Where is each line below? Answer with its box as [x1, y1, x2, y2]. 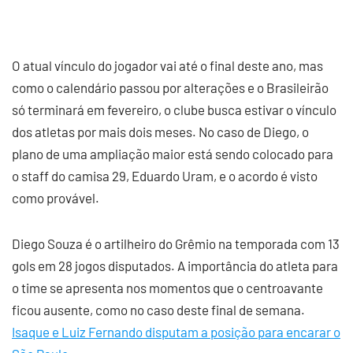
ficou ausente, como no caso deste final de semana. [12, 302, 305, 318]
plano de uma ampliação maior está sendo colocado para [12, 146, 333, 162]
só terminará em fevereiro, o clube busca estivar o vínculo [12, 102, 336, 117]
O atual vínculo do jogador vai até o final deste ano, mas [12, 58, 323, 73]
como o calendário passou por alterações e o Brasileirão [12, 80, 329, 95]
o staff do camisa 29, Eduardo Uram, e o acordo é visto [12, 168, 318, 184]
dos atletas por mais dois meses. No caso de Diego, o [12, 124, 309, 139]
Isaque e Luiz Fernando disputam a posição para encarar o [12, 324, 340, 340]
